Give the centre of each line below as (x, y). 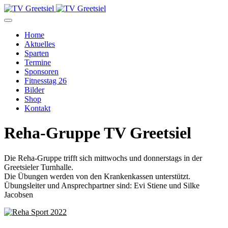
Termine (38, 62)
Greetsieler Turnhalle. (39, 167)
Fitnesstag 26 (46, 81)
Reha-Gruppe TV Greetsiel (98, 133)
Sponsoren (41, 72)
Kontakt (37, 108)
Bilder (34, 90)
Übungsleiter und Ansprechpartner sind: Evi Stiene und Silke (102, 185)
